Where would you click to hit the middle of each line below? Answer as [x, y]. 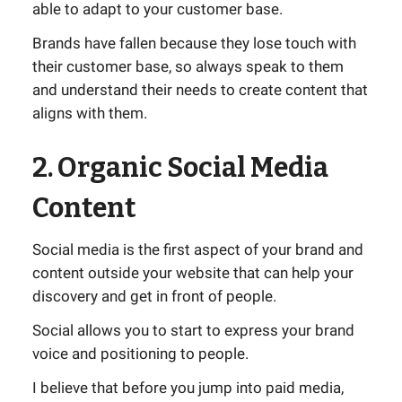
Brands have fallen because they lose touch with [194, 43]
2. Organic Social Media [180, 168]
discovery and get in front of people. [154, 296]
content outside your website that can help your [193, 273]
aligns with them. [90, 113]
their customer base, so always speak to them [188, 66]
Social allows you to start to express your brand [193, 330]
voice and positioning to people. [140, 354]
